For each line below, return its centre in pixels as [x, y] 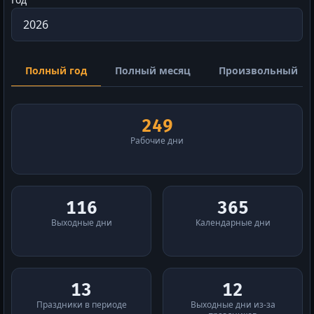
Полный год [56, 70]
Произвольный [258, 70]
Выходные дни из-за [233, 305]
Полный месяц [153, 70]
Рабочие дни [157, 141]
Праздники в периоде [81, 305]
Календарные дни [233, 223]
